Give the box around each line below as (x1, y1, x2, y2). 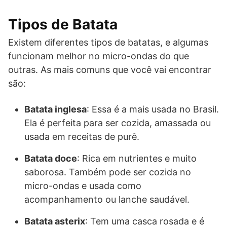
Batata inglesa (24, 104, 87, 115)
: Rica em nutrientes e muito (77, 153, 197, 164)
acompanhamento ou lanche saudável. (24, 194, 190, 205)
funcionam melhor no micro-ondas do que (8, 51, 189, 62)
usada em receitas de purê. (24, 131, 139, 142)
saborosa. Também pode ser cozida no (24, 167, 191, 178)
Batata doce (24, 153, 77, 164)
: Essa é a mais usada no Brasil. (87, 104, 219, 115)
